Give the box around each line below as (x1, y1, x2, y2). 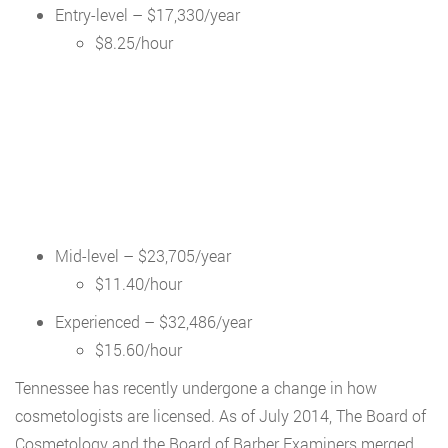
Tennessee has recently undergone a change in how (15, 377, 377, 398)
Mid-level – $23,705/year (55, 245, 231, 266)
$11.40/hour (95, 273, 182, 294)
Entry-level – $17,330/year (55, 4, 240, 25)
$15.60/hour (95, 339, 182, 360)
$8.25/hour (95, 32, 173, 53)
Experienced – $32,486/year (55, 311, 252, 332)
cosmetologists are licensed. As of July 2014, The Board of (15, 405, 426, 426)
